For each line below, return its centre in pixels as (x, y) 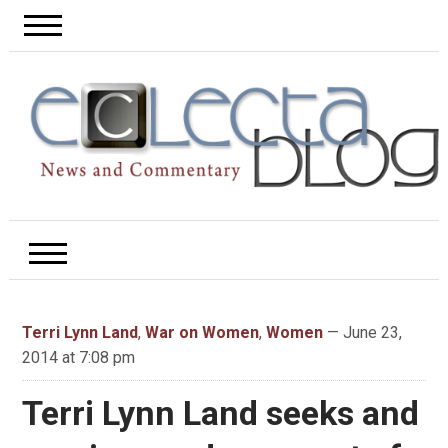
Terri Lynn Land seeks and (220, 413)
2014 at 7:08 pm (78, 358)
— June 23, (362, 333)
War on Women (201, 333)
